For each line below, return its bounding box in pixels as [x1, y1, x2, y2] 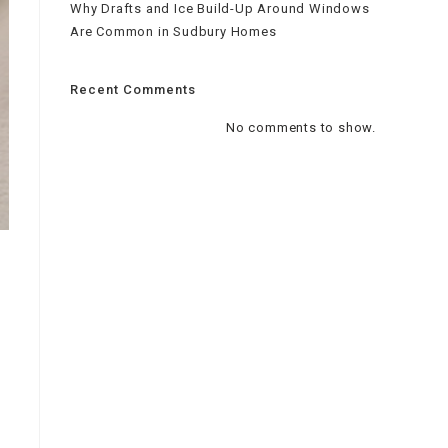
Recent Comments [70, 82, 196, 97]
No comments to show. [226, 120, 376, 135]
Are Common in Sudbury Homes [70, 24, 277, 39]
